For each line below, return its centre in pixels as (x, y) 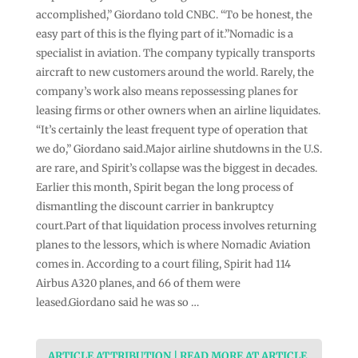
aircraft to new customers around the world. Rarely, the (175, 72)
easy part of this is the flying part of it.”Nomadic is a (164, 34)
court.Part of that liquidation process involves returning (176, 225)
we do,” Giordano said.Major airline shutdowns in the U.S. (179, 149)
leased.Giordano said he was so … (117, 302)
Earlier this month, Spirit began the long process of (164, 187)
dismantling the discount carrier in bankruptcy (155, 206)
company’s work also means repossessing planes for (167, 91)
